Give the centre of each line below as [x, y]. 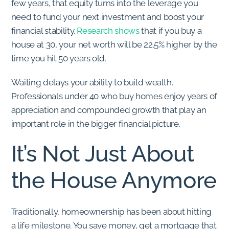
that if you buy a [170, 31]
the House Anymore [114, 180]
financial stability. [44, 31]
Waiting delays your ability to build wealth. [92, 82]
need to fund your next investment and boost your [108, 17]
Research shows [108, 31]
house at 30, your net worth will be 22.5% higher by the [114, 45]
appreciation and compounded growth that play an [109, 110]
